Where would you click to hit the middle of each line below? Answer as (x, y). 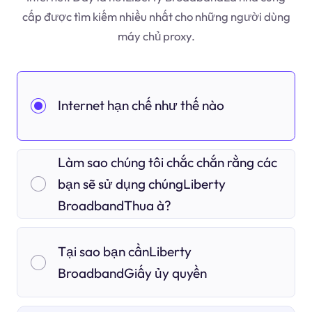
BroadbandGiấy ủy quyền (132, 273)
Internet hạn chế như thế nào (141, 106)
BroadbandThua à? (114, 205)
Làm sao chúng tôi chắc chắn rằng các (167, 162)
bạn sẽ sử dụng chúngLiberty (141, 184)
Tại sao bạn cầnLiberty (124, 251)
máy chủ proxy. (156, 36)
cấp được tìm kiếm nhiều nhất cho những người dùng (156, 16)
